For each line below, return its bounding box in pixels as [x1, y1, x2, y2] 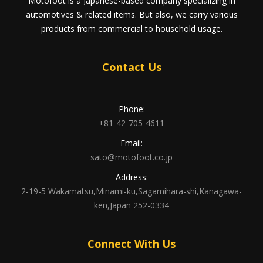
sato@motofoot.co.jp [90, 151, 173, 163]
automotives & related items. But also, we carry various [25, 9, 238, 20]
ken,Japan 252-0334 [94, 200, 169, 211]
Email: [120, 137, 143, 149]
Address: [115, 171, 148, 183]
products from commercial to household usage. [41, 23, 222, 34]
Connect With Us [87, 237, 176, 251]
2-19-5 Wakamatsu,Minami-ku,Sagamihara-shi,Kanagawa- [21, 186, 242, 197]
